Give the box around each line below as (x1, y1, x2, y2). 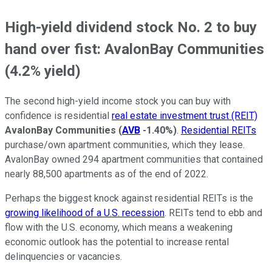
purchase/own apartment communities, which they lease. (5, 138, 245, 151)
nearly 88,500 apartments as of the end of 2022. (5, 168, 208, 180)
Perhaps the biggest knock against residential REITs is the (5, 192, 253, 204)
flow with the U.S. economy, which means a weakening (5, 221, 233, 233)
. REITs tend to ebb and (165, 206, 262, 219)
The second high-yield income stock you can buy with (5, 95, 231, 107)
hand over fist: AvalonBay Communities (5, 40, 264, 58)
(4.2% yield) (5, 62, 81, 80)
